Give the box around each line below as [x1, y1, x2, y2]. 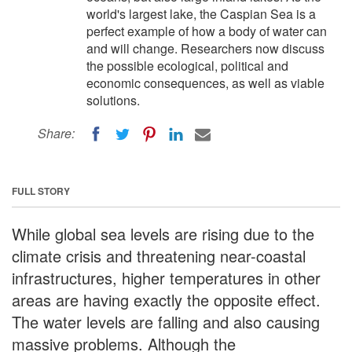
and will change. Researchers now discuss [86, 39, 324, 57]
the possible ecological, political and [86, 57, 288, 75]
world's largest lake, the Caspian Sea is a [86, 5, 316, 23]
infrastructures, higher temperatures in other [12, 266, 321, 289]
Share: [38, 124, 75, 142]
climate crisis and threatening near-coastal [12, 244, 306, 267]
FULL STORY [12, 183, 70, 198]
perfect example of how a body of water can [86, 22, 327, 40]
